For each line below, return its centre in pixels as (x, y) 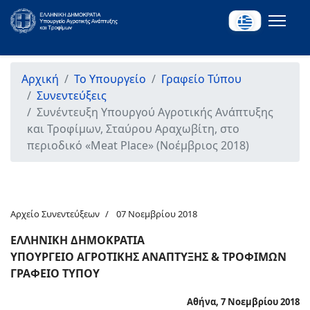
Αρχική (40, 79)
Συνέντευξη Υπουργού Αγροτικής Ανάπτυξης (155, 112)
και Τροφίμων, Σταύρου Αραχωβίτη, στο (133, 129)
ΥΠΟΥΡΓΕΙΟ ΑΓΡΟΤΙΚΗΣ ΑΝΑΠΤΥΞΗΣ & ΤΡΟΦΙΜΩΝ (148, 257)
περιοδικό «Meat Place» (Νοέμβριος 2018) (138, 145)
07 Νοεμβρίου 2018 (157, 214)
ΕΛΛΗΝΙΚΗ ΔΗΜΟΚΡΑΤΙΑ (77, 240)
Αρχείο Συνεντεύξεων (55, 214)
